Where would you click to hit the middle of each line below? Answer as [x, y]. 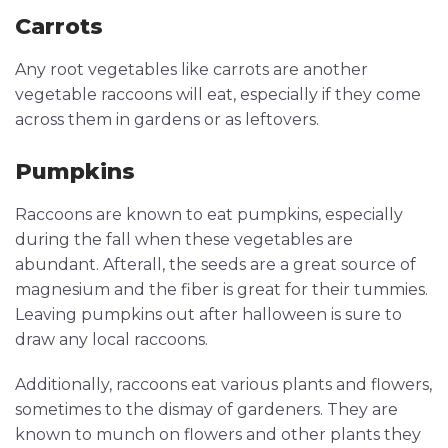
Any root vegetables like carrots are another [191, 70]
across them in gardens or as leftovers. [167, 120]
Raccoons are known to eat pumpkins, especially [209, 215]
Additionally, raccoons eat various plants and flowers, [223, 385]
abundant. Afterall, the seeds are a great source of [215, 265]
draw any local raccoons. [111, 340]
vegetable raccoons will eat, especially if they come [218, 95]
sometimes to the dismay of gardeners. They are [206, 410]
